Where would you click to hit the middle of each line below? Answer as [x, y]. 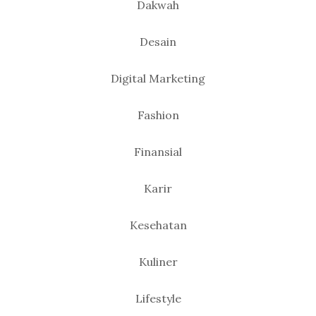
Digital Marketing [158, 78]
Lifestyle [158, 298]
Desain [158, 42]
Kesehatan [158, 225]
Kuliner [158, 262]
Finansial [158, 152]
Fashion [158, 115]
